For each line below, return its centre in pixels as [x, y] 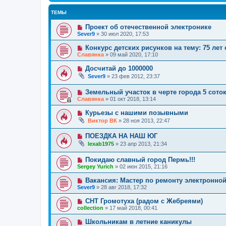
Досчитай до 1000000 [119, 69]
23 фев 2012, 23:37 [136, 76]
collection [90, 208]
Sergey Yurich [95, 167]
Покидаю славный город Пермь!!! [140, 160]
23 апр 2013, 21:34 [144, 144]
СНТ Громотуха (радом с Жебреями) [144, 201]
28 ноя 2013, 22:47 [147, 120]
